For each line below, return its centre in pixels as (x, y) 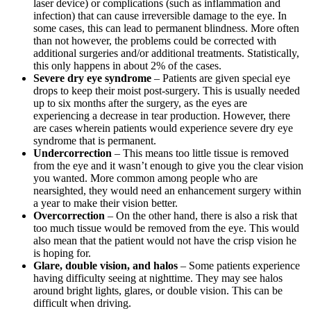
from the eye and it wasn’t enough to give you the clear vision (168, 166)
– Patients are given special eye (221, 78)
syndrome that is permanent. (95, 141)
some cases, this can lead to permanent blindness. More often (166, 28)
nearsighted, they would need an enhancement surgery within (167, 191)
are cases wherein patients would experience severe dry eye (163, 128)
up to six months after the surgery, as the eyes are (140, 103)
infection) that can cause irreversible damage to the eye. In (160, 16)
